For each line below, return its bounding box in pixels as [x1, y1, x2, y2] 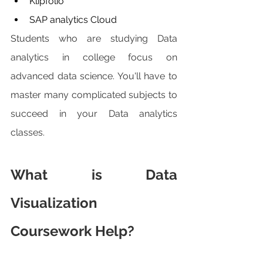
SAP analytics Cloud [29, 14, 119, 26]
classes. [11, 127, 45, 139]
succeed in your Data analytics [11, 108, 177, 120]
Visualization [11, 194, 97, 212]
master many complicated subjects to [11, 89, 177, 101]
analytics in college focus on [11, 52, 177, 63]
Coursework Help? [11, 222, 134, 240]
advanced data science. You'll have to [11, 70, 177, 82]
